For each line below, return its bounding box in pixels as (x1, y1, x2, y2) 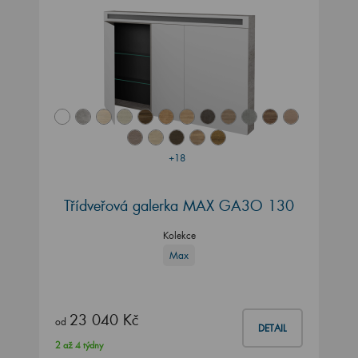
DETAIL (258, 322, 287, 335)
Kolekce (162, 229, 196, 241)
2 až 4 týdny (55, 340, 103, 352)
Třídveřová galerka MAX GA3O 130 (64, 195, 294, 215)
